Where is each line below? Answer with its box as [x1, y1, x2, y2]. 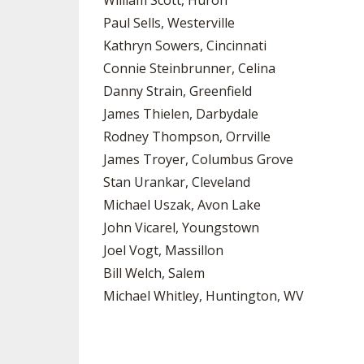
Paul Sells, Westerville [103, 14, 235, 32]
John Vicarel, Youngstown [103, 219, 259, 236]
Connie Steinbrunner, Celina [103, 59, 275, 77]
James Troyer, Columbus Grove [103, 150, 293, 168]
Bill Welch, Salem [103, 264, 205, 282]
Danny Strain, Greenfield [103, 82, 252, 100]
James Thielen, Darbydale [103, 105, 258, 123]
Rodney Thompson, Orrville [103, 128, 271, 145]
